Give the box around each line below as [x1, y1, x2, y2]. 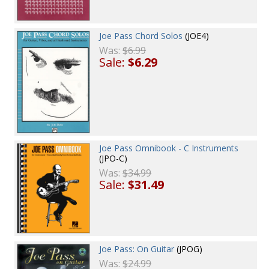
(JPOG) [174, 243, 203, 255]
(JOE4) [183, 29, 210, 41]
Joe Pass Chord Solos [99, 29, 183, 41]
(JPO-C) [99, 153, 128, 165]
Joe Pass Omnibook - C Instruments [99, 142, 239, 154]
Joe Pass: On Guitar [99, 243, 175, 255]
